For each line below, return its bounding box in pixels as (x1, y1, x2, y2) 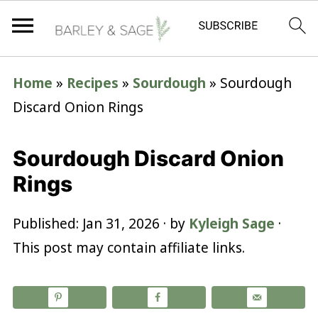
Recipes (66, 74, 119, 92)
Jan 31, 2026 (82, 214, 160, 233)
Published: (12, 214, 82, 233)
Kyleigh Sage (188, 214, 275, 233)
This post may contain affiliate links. (12, 238, 245, 257)
